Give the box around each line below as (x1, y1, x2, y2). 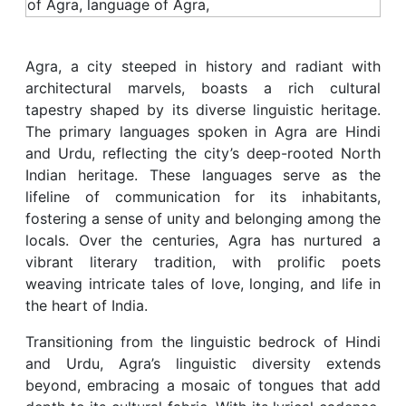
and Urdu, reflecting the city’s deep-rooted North (25, 143, 381, 162)
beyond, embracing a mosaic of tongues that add (25, 375, 381, 394)
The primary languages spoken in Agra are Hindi (25, 121, 381, 140)
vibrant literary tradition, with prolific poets (25, 252, 381, 271)
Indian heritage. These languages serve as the (25, 165, 381, 184)
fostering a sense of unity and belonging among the (25, 208, 381, 227)
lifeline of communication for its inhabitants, (25, 187, 381, 206)
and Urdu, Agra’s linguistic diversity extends (25, 353, 381, 372)
